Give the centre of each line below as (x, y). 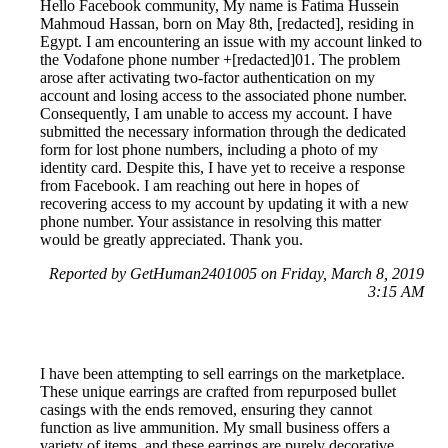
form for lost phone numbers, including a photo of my (209, 150)
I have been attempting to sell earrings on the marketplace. (222, 374)
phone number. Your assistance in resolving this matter (210, 222)
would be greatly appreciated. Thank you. (171, 240)
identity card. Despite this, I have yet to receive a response (222, 168)
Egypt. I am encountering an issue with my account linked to (231, 42)
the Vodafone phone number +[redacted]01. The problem (220, 60)
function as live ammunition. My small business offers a (215, 428)
